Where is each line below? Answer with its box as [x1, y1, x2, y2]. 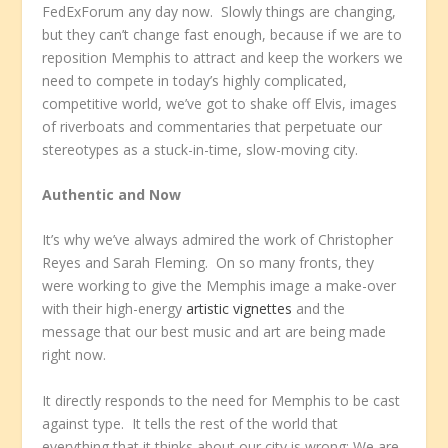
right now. [42, 345, 107, 365]
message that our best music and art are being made [42, 322, 387, 342]
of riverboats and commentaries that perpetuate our [42, 116, 383, 136]
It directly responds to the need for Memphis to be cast [42, 390, 401, 410]
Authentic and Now [42, 184, 182, 204]
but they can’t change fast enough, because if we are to [42, 24, 403, 44]
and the [296, 299, 346, 319]
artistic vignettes [186, 299, 297, 319]
